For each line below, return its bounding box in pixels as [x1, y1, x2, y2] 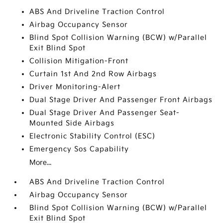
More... [29, 158, 52, 167]
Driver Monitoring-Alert [29, 83, 121, 91]
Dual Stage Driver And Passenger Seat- [29, 109, 180, 117]
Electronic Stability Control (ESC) [29, 132, 156, 140]
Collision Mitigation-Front [29, 57, 129, 65]
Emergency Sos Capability [29, 145, 129, 153]
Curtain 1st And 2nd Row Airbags [29, 70, 157, 78]
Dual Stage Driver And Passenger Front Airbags [29, 96, 213, 104]
